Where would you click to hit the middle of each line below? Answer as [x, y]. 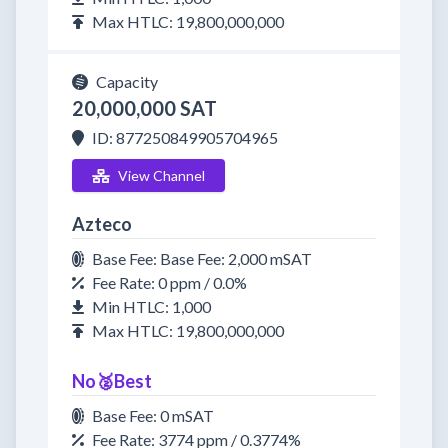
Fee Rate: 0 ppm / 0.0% [169, 282]
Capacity [127, 81]
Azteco [102, 224]
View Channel [161, 175]
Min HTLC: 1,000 [151, 306]
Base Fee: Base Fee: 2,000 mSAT [202, 258]
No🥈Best [112, 381]
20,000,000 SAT [144, 108]
